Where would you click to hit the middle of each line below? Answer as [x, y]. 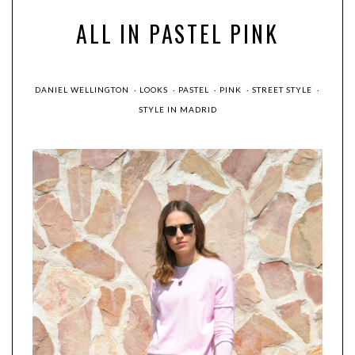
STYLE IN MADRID [177, 110]
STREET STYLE [283, 90]
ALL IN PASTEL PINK [177, 34]
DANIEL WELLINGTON [83, 90]
